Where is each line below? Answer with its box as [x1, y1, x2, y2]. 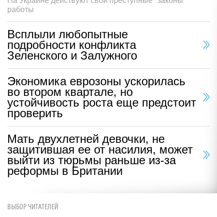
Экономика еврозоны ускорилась [7, 75, 186, 88]
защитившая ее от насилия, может [7, 143, 193, 156]
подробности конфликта [7, 38, 136, 52]
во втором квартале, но [7, 85, 133, 99]
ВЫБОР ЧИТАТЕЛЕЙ [7, 203, 58, 212]
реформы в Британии [7, 164, 123, 178]
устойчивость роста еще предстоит [7, 96, 196, 109]
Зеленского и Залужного [7, 49, 137, 62]
